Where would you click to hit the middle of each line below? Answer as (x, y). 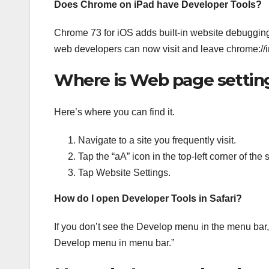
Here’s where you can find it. (114, 112)
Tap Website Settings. (124, 173)
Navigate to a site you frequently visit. (157, 141)
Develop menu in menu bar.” (114, 243)
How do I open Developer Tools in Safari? (148, 199)
